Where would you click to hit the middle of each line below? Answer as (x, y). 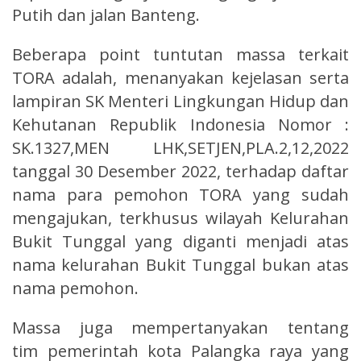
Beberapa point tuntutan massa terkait (180, 54)
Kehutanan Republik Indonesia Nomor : (180, 124)
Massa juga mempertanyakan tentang (180, 327)
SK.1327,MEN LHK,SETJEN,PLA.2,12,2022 (180, 147)
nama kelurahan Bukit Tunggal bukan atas (180, 264)
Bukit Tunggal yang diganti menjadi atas (180, 241)
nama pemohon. (75, 288)
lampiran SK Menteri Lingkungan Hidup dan (180, 101)
